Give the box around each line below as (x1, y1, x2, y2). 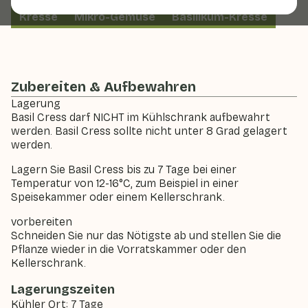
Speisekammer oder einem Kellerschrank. (11, 190, 225, 203)
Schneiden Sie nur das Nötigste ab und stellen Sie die (11, 229, 281, 242)
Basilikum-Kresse (172, 10, 267, 23)
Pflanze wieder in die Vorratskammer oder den (11, 243, 246, 256)
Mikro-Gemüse (74, 10, 155, 23)
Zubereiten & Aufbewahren (11, 78, 196, 95)
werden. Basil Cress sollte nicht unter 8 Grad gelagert (11, 124, 287, 137)
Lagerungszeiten (11, 282, 115, 297)
